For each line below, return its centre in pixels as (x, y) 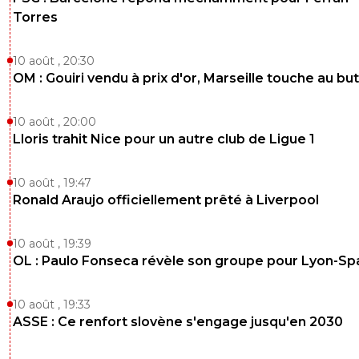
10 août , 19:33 (52, 305)
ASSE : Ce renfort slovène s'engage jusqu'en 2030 (178, 322)
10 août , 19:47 (52, 183)
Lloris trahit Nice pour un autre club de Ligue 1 (164, 139)
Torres (35, 18)
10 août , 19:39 (52, 244)
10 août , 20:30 (54, 61)
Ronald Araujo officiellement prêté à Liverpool (166, 200)
